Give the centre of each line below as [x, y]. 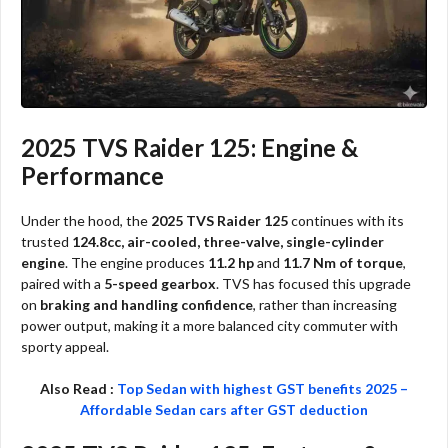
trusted [46, 241]
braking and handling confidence [146, 304]
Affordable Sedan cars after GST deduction [224, 409]
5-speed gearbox [160, 283]
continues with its [346, 220]
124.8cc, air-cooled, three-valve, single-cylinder [228, 241]
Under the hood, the [86, 220]
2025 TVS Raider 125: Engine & [189, 147]
